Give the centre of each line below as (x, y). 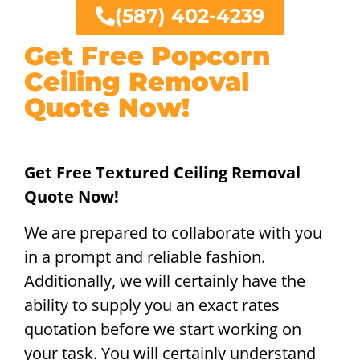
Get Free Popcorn (147, 56)
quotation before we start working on (163, 329)
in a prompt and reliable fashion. (145, 256)
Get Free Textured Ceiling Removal (162, 173)
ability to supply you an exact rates (152, 305)
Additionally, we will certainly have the (165, 280)
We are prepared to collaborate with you (173, 232)
